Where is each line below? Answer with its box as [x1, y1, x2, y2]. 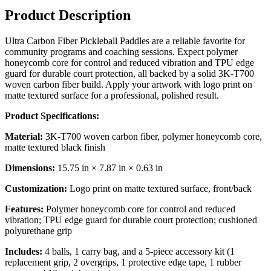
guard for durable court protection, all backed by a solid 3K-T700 [5, 68, 254, 79]
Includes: [5, 246, 42, 257]
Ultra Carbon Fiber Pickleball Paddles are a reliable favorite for [5, 36, 245, 47]
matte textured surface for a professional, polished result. [5, 90, 219, 101]
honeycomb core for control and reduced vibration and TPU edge [5, 57, 254, 68]
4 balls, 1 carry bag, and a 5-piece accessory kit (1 [42, 246, 235, 257]
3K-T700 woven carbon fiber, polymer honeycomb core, [43, 131, 262, 142]
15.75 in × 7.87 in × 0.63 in [55, 163, 163, 174]
